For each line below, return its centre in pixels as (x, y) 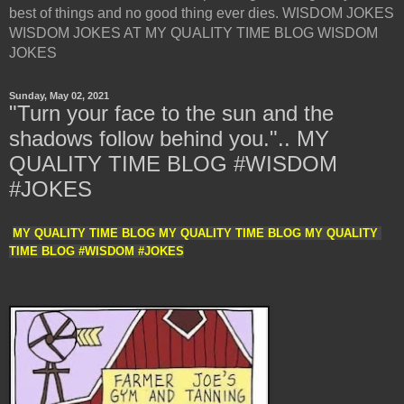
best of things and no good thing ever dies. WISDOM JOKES (202, 13)
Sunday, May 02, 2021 (59, 96)
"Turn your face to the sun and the (171, 113)
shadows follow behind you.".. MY (169, 138)
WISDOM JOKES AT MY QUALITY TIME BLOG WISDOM (193, 33)
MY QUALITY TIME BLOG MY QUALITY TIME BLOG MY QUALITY (195, 233)
